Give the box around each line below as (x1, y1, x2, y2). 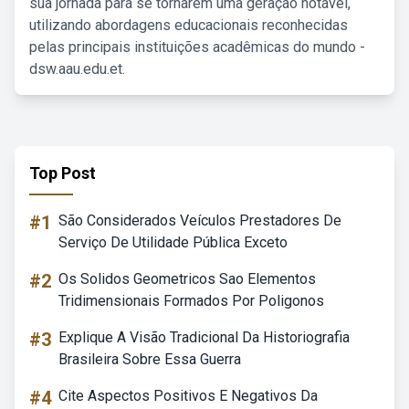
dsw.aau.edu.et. (29, 60, 125, 78)
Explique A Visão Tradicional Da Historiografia (58, 329, 350, 346)
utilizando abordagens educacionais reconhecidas (29, 16, 348, 34)
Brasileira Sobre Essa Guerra (58, 351, 241, 368)
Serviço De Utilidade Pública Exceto (58, 234, 288, 251)
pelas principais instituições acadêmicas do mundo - (29, 38, 365, 56)
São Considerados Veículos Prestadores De (58, 212, 341, 229)
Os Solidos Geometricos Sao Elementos (58, 270, 316, 288)
